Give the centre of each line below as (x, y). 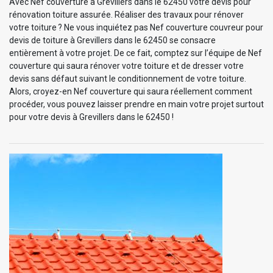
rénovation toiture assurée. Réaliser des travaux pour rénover (126, 14)
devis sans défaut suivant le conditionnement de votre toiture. (128, 78)
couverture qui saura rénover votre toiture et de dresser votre (126, 66)
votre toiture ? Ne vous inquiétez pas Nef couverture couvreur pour (136, 27)
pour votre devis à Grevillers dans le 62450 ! (91, 117)
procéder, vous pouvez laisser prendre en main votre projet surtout (136, 104)
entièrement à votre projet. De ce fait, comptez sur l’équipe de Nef (136, 53)
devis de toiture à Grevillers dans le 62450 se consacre (112, 40)
